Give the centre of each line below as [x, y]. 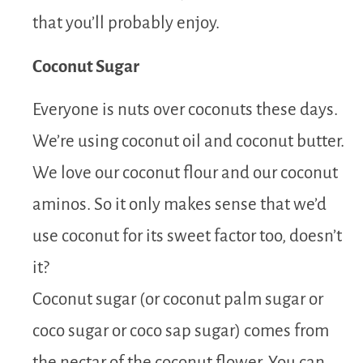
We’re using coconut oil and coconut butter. [188, 141]
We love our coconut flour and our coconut [185, 173]
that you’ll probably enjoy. [126, 23]
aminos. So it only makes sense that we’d [179, 204]
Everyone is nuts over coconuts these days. [185, 109]
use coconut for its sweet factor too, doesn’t [187, 236]
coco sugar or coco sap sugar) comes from [181, 331]
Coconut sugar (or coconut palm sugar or [178, 299]
